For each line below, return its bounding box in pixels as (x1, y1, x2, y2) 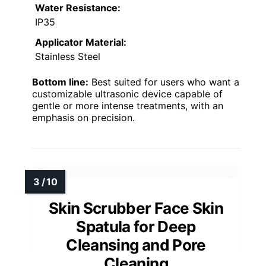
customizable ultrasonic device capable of (32, 88, 223, 100)
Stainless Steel (35, 50, 100, 63)
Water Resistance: (35, 2, 121, 14)
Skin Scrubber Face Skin (48, 199, 224, 218)
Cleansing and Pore (66, 236, 206, 255)
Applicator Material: (35, 36, 126, 49)
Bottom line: (32, 76, 88, 88)
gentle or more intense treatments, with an (32, 100, 223, 112)
